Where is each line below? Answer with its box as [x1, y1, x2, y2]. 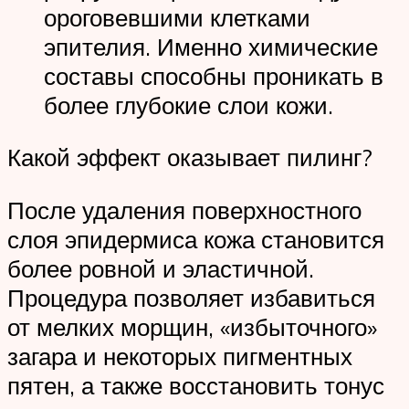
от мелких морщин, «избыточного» [7, 311, 377, 341]
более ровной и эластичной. [7, 253, 314, 283]
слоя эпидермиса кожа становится [7, 224, 384, 254]
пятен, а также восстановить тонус [7, 370, 384, 400]
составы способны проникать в [44, 60, 383, 90]
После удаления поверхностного [7, 194, 362, 225]
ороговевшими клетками [44, 2, 310, 32]
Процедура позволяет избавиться [7, 282, 375, 312]
